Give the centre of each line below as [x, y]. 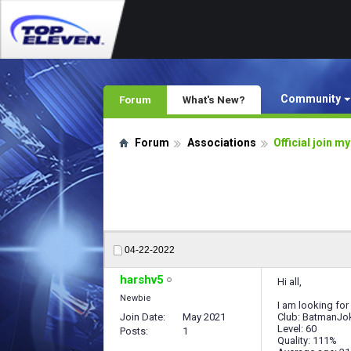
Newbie [136, 298]
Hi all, [289, 282]
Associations [222, 143]
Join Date [141, 317]
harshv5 [142, 280]
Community [311, 99]
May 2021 [204, 317]
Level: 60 [297, 329]
